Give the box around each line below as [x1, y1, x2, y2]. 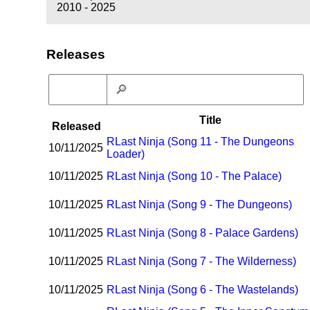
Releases [46, 46, 106, 62]
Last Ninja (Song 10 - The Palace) [115, 170, 282, 183]
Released [51, 120, 101, 133]
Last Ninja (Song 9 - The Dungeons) [115, 199, 293, 211]
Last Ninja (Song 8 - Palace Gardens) [115, 227, 299, 239]
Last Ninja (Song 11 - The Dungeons [115, 136, 295, 148]
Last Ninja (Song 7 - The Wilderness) [115, 255, 297, 268]
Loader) [107, 148, 145, 161]
